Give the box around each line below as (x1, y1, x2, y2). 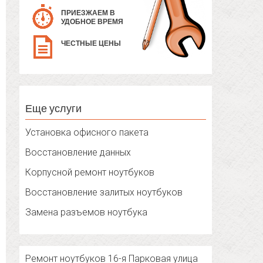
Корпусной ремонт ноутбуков (25, 167, 155, 178)
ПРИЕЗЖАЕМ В (61, 9, 116, 18)
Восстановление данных (25, 147, 131, 159)
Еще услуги (25, 102, 82, 115)
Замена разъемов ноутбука (25, 207, 148, 218)
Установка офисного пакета (25, 127, 149, 139)
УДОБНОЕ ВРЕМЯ (61, 18, 124, 26)
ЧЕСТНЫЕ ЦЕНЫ (61, 39, 122, 48)
